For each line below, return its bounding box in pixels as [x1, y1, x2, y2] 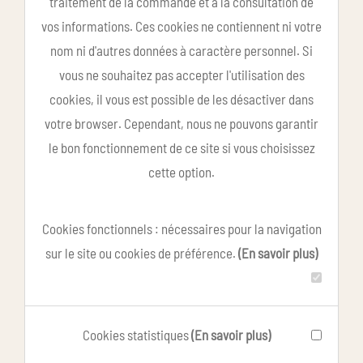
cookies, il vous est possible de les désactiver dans [49, 90, 314, 107]
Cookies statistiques [82, 326, 191, 343]
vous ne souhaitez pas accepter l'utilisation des [58, 66, 305, 83]
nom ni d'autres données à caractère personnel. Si [50, 41, 313, 58]
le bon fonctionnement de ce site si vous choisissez [48, 139, 315, 156]
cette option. [148, 163, 215, 180]
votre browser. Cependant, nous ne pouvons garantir [45, 114, 318, 131]
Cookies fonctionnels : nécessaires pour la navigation [41, 220, 322, 237]
